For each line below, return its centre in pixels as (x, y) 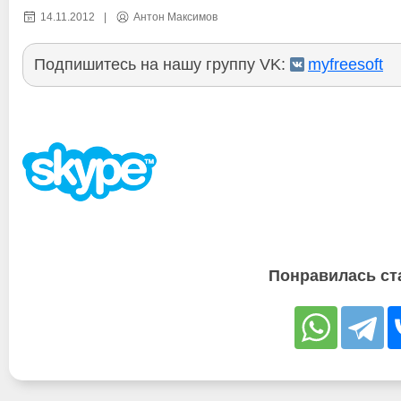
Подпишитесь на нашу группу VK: (162, 64)
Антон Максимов (175, 17)
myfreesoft (346, 64)
